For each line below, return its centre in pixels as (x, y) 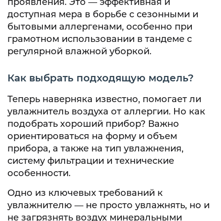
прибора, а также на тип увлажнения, (95, 148)
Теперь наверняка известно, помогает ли (104, 99)
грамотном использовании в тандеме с (100, 39)
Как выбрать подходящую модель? (101, 77)
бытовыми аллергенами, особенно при (100, 26)
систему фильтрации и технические (91, 161)
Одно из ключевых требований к (85, 193)
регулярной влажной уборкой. (79, 51)
